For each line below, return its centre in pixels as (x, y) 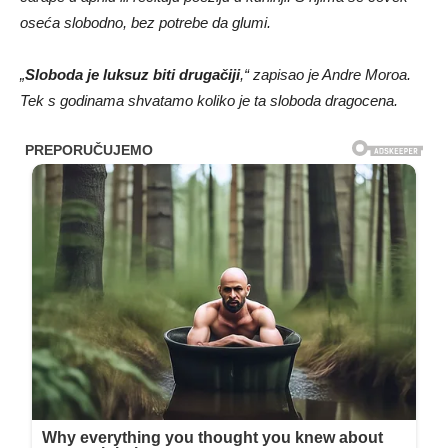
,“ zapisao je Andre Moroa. (325, 74)
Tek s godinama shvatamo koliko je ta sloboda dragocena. (209, 100)
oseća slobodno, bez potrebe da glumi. (145, 22)
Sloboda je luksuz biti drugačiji (132, 74)
